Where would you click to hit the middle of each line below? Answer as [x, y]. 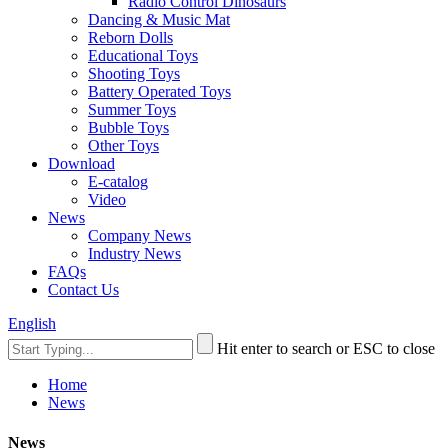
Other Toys [123, 146]
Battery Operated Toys [159, 92]
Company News [139, 236]
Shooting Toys [134, 74]
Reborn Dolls [130, 38]
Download [81, 164]
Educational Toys [143, 56]
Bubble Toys [128, 128]
